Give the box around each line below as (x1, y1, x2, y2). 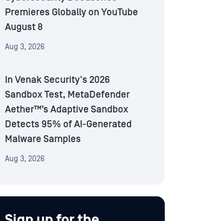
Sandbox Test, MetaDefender (5, 89, 130, 101)
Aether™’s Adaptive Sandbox (5, 104, 128, 115)
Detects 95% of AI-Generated (5, 119, 132, 130)
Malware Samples (5, 134, 81, 145)
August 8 (5, 22, 43, 33)
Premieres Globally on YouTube (5, 7, 138, 18)
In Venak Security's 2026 (5, 74, 110, 86)
